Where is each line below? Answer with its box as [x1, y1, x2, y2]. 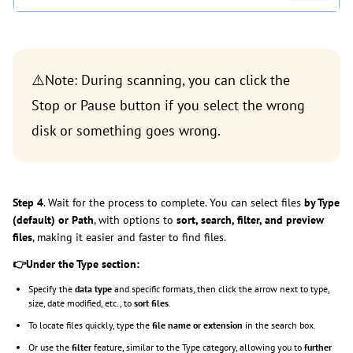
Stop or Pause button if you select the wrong [32, 96, 305, 115]
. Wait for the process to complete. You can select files [43, 195, 301, 210]
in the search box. [245, 319, 316, 332]
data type [75, 283, 114, 295]
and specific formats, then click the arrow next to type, [114, 283, 329, 295]
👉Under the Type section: [13, 257, 143, 272]
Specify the [28, 283, 75, 295]
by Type [301, 195, 340, 210]
